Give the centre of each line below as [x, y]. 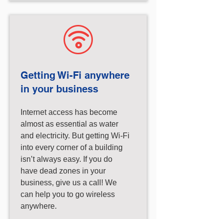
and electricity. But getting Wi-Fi [75, 136]
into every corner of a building [72, 147]
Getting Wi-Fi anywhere [75, 75]
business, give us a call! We [69, 183]
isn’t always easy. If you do [66, 159]
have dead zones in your [63, 171]
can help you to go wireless [68, 194]
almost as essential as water [69, 124]
